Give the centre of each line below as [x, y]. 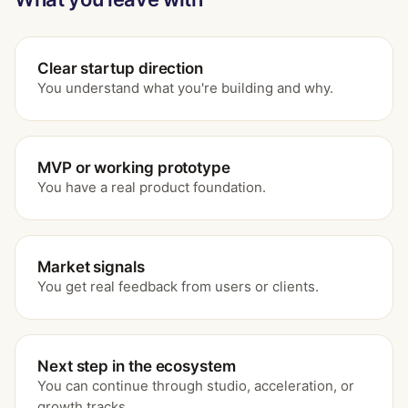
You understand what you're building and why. [185, 88]
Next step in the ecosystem [137, 366]
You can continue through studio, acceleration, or [196, 386]
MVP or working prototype [134, 168]
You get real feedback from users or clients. [178, 286]
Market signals [91, 267]
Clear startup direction [121, 68]
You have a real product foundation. [152, 187]
